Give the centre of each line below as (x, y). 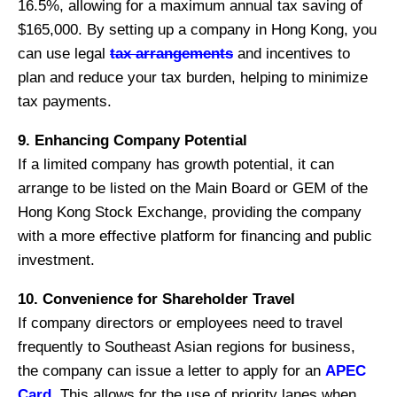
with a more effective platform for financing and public (195, 236)
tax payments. (65, 101)
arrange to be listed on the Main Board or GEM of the (193, 188)
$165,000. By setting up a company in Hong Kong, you (197, 29)
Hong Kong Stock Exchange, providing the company (190, 212)
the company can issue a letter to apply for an (171, 370)
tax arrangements (171, 53)
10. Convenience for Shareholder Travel (156, 299)
